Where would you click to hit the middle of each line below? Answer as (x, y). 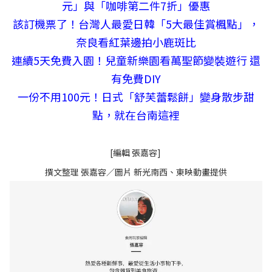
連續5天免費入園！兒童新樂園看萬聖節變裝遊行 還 (136, 60)
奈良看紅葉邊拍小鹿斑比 (136, 42)
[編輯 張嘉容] (136, 153)
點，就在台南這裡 (136, 115)
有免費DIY (136, 79)
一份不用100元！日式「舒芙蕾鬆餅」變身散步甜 (136, 97)
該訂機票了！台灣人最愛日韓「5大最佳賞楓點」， (136, 24)
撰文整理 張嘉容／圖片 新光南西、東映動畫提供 (136, 172)
